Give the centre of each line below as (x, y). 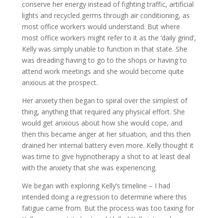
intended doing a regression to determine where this (104, 197)
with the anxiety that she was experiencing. (89, 167)
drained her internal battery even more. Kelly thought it (108, 145)
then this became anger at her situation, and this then (106, 134)
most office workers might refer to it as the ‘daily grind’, (109, 37)
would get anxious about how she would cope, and (102, 123)
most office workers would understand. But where (101, 26)
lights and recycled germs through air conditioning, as (106, 15)
